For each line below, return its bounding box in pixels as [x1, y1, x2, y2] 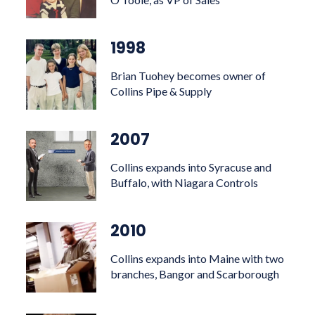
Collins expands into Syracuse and [110, 160, 272, 174]
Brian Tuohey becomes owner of [110, 69, 266, 82]
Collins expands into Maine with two [110, 252, 285, 265]
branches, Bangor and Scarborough [110, 267, 280, 281]
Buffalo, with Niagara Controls [110, 176, 259, 189]
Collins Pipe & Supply [110, 84, 212, 98]
